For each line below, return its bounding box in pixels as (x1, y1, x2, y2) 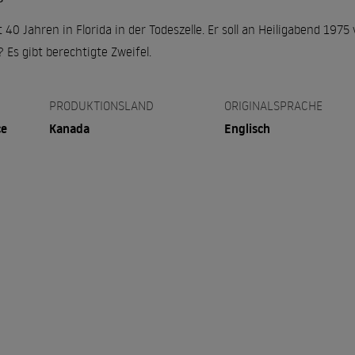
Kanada (48, 120, 90, 137)
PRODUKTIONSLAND (48, 97, 154, 113)
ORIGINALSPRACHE (224, 97, 323, 113)
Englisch (224, 120, 271, 137)
